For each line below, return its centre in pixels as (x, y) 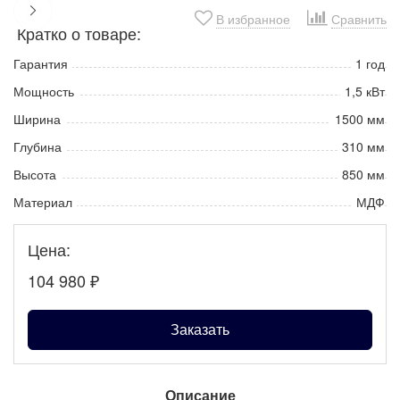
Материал (43, 201)
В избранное (253, 18)
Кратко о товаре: (79, 33)
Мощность (44, 91)
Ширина (37, 118)
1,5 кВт (364, 91)
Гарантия (41, 63)
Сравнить (359, 18)
